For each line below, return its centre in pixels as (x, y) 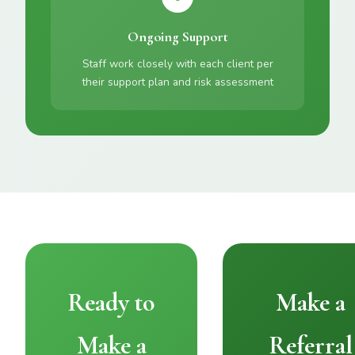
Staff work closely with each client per (177, 64)
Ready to (111, 302)
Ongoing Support (177, 37)
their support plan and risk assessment (177, 82)
